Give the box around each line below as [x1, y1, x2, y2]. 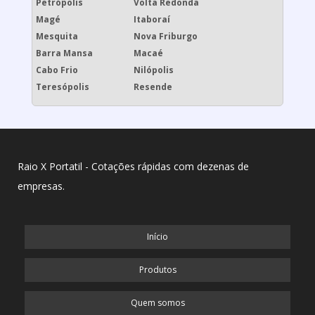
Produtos [139, 264, 176, 276]
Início [147, 231, 168, 243]
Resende [133, 81, 172, 94]
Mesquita [36, 30, 78, 43]
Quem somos [130, 297, 185, 309]
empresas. [18, 179, 65, 193]
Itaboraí [133, 13, 170, 26]
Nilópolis [133, 64, 174, 77]
